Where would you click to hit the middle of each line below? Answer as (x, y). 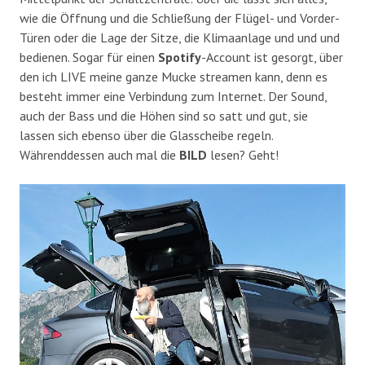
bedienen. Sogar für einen (89, 57)
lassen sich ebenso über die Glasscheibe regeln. (146, 136)
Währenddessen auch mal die (99, 155)
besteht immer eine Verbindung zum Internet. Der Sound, (173, 97)
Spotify (180, 57)
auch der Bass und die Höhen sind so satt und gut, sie (164, 116)
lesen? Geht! (243, 155)
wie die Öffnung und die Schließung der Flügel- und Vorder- (180, 18)
